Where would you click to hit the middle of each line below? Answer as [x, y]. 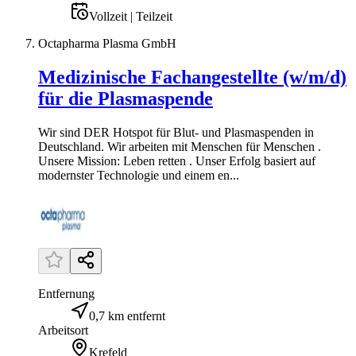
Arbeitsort [63, 330]
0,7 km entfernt [127, 315]
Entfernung [66, 293]
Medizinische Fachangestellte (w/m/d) [192, 77]
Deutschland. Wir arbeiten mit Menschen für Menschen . [180, 146]
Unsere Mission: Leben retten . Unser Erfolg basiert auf [177, 161]
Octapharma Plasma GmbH [107, 43]
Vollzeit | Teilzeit [131, 16]
